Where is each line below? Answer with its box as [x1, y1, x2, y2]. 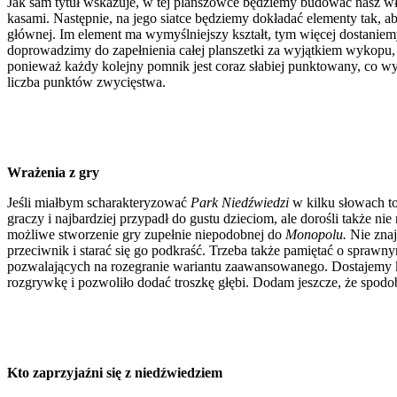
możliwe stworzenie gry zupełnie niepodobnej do [7, 226, 285, 242]
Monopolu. [285, 226, 350, 242]
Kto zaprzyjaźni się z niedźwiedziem [7, 364, 222, 380]
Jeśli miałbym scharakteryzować [7, 194, 191, 210]
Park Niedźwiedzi [191, 194, 292, 210]
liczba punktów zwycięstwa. [7, 74, 166, 90]
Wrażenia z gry [7, 164, 99, 180]
